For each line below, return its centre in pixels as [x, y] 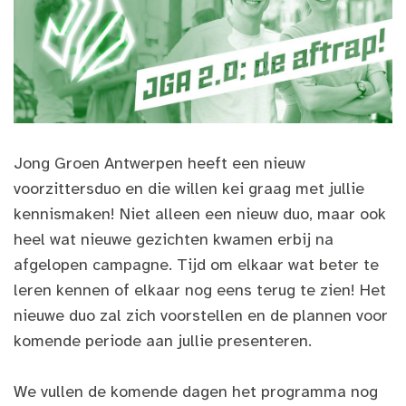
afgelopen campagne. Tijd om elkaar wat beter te [196, 265]
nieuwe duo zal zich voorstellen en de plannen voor [201, 316]
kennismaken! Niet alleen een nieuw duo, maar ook [200, 214]
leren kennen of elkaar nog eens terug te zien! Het [200, 290]
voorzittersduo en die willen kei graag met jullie [189, 189]
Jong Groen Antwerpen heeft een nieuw [159, 164]
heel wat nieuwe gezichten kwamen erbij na [174, 240]
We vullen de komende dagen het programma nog [196, 392]
